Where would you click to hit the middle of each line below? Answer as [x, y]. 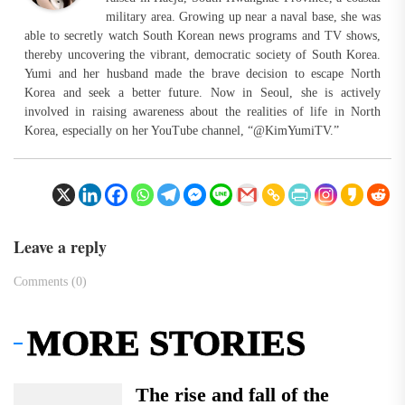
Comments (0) [50, 281]
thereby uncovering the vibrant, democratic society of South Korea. [202, 54]
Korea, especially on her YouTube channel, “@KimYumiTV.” [182, 130]
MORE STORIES [166, 343]
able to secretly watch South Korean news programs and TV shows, [202, 35]
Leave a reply [60, 246]
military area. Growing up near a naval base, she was [243, 16]
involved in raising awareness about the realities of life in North [202, 111]
